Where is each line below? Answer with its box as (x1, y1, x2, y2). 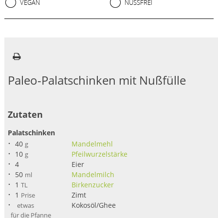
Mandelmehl (72, 139, 113, 148)
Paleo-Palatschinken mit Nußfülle (8, 72, 186, 89)
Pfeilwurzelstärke (72, 149, 128, 159)
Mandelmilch (72, 169, 115, 179)
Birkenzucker (72, 180, 114, 189)
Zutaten (8, 109, 43, 121)
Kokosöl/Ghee (72, 200, 116, 210)
